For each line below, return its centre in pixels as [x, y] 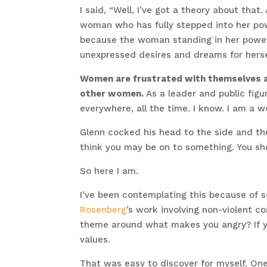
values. [95, 240]
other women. [112, 94]
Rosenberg [103, 210]
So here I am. [109, 171]
